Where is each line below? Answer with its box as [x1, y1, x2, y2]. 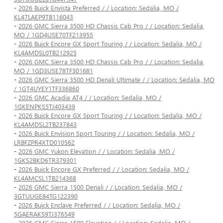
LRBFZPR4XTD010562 [14, 138, 75, 147]
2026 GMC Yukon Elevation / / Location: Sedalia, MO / [18, 147, 175, 156]
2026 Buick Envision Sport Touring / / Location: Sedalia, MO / [18, 129, 195, 138]
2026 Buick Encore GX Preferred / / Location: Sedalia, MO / [18, 165, 189, 174]
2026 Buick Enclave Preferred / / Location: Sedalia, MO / [18, 201, 180, 210]
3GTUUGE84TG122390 [14, 192, 78, 201]
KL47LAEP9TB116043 [14, 12, 73, 21]
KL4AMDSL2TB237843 [14, 120, 77, 129]
